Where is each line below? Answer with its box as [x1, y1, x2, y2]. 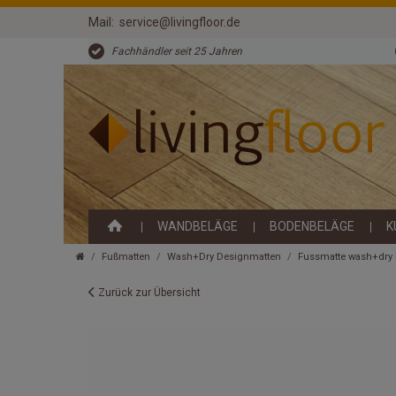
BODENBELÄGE [270, 219, 354, 234]
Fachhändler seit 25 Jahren [111, 45, 242, 58]
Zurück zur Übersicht [98, 286, 201, 300]
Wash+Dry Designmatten [167, 251, 281, 263]
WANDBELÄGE [157, 219, 238, 234]
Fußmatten [102, 251, 150, 263]
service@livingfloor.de [119, 15, 240, 30]
